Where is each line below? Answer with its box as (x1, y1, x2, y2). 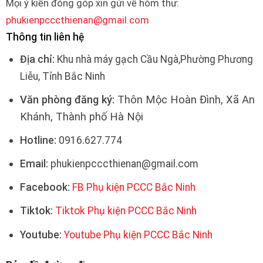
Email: (19, 158, 48, 170)
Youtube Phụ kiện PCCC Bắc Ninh (63, 228, 213, 241)
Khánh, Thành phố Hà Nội (19, 110, 143, 123)
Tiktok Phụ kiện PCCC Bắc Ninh (55, 205, 197, 217)
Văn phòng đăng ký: (19, 93, 114, 106)
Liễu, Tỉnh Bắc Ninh (19, 70, 105, 83)
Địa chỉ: (19, 53, 55, 66)
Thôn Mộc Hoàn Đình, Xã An (114, 93, 255, 106)
